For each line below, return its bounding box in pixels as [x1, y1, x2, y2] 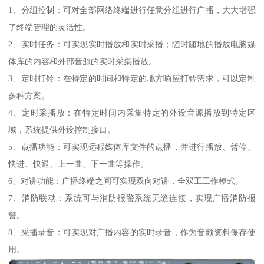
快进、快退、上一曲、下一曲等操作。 [8, 159, 149, 169]
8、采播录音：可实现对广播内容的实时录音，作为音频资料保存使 [8, 227, 256, 237]
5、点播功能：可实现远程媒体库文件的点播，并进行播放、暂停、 [8, 142, 256, 152]
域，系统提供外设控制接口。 [8, 125, 116, 135]
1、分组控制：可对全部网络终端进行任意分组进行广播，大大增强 [8, 5, 256, 15]
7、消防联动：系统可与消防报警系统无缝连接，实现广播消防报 [8, 193, 256, 203]
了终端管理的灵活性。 [8, 22, 91, 32]
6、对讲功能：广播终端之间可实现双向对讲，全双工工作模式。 [8, 176, 244, 186]
